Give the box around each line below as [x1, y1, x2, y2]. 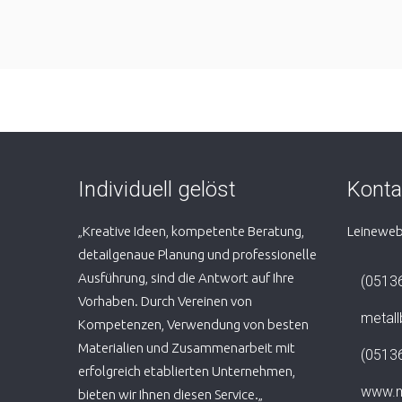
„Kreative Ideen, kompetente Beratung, [78, 223, 304, 239]
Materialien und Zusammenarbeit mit [78, 339, 295, 355]
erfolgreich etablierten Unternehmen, [78, 363, 295, 379]
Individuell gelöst [78, 176, 236, 202]
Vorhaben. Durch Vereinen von [78, 293, 252, 309]
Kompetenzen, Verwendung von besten [78, 316, 309, 332]
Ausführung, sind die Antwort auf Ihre [78, 269, 294, 285]
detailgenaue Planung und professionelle [78, 246, 317, 262]
